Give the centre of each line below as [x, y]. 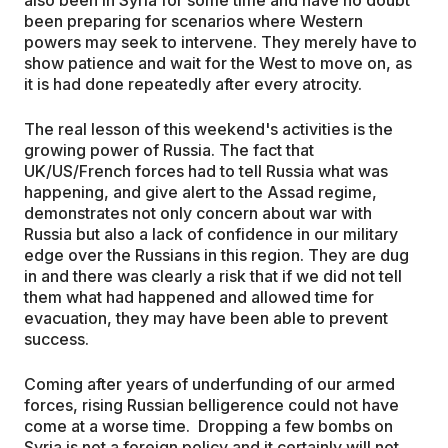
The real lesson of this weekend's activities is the [208, 128]
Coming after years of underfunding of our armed [209, 383]
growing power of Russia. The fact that [169, 149]
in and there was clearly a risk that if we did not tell [213, 275]
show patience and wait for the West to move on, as [218, 62]
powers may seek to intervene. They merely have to [220, 41]
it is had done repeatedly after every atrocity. [193, 83]
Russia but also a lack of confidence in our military [211, 233]
